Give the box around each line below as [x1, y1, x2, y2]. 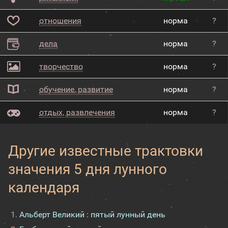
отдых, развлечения [39, 107, 115, 117]
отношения [39, 16, 81, 25]
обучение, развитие [39, 84, 113, 94]
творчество [39, 62, 83, 71]
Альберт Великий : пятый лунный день [19, 210, 165, 219]
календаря [8, 179, 79, 196]
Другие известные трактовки [8, 142, 203, 159]
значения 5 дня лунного [8, 161, 167, 178]
